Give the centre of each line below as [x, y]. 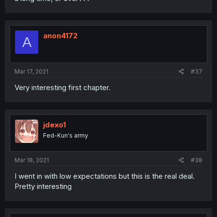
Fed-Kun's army [66, 135]
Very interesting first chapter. [62, 87]
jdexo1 [54, 124]
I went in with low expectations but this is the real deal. [105, 176]
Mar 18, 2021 [32, 160]
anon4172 [60, 36]
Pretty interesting [43, 186]
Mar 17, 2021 [31, 71]
